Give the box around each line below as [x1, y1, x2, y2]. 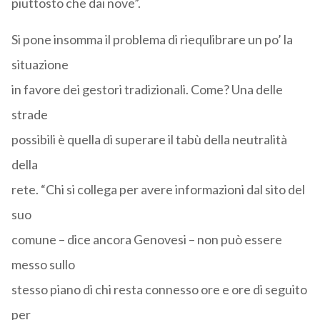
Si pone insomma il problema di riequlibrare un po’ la [11, 31, 293, 48]
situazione [11, 56, 69, 73]
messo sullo [11, 256, 75, 273]
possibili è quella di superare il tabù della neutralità [11, 131, 287, 148]
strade [11, 106, 48, 123]
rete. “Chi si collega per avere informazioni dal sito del [11, 181, 305, 198]
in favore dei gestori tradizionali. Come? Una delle [11, 81, 283, 98]
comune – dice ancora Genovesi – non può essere [11, 231, 282, 248]
